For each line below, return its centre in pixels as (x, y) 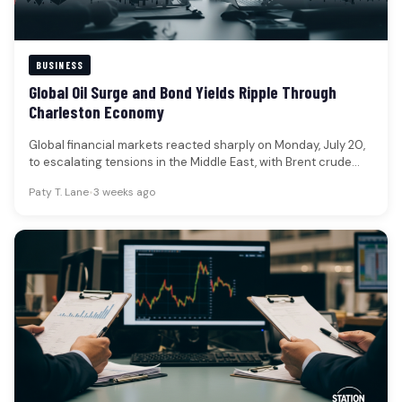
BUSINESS (60, 66)
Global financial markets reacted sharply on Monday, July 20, (197, 145)
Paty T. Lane (59, 192)
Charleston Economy (96, 112)
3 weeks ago (124, 192)
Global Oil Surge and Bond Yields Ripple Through (183, 92)
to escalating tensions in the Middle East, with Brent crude (190, 162)
